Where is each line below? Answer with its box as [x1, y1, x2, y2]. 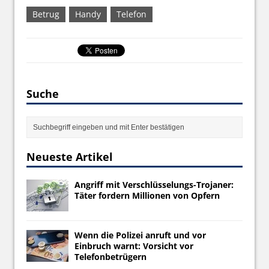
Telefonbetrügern [74, 250, 147, 262]
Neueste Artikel [26, 149, 113, 164]
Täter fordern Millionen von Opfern [74, 189, 220, 201]
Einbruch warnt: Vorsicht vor [74, 240, 193, 252]
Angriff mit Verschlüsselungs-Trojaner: [74, 178, 234, 190]
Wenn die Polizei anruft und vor [74, 229, 206, 241]
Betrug [32, 8, 59, 20]
